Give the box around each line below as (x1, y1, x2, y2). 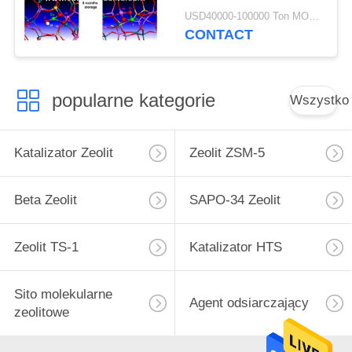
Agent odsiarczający (189, 295, 309, 311)
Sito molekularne (13, 286, 112, 302)
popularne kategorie (51, 89, 215, 111)
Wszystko (290, 92, 350, 108)
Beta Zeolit (13, 192, 77, 208)
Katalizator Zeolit (13, 145, 113, 161)
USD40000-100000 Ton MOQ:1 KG (309, 11, 320, 23)
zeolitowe (13, 304, 69, 320)
